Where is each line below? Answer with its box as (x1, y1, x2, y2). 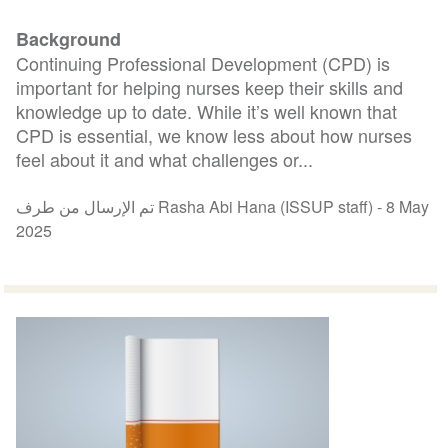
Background (16, 25, 122, 52)
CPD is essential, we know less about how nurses (16, 121, 413, 148)
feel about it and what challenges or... (16, 145, 314, 172)
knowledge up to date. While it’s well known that (16, 97, 398, 124)
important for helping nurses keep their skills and (16, 73, 404, 100)
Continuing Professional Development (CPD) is (16, 49, 391, 76)
